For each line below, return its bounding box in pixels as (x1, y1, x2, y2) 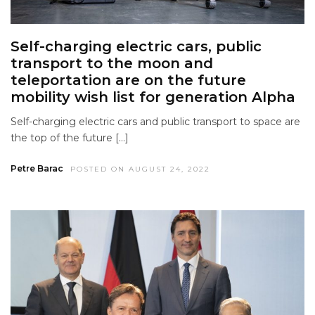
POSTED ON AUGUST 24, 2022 (70, 164, 210, 174)
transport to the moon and (11, 54, 213, 72)
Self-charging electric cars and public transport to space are (11, 115, 300, 128)
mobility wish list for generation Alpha (11, 88, 295, 105)
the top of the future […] (11, 131, 129, 144)
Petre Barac (11, 162, 63, 174)
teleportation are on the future (11, 71, 246, 89)
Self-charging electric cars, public (11, 37, 262, 55)
